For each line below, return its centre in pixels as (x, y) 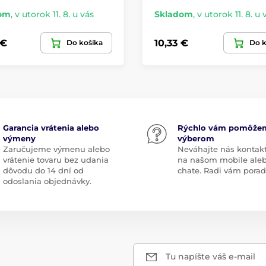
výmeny (19, 139)
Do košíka (85, 43)
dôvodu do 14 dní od (43, 171)
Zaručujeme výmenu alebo (56, 149)
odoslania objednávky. (47, 181)
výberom (196, 139)
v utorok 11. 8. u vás (54, 15)
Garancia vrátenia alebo (51, 128)
